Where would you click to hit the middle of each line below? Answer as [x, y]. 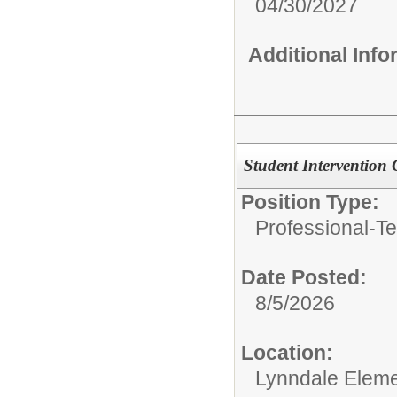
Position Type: [310, 202]
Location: [287, 353]
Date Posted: [304, 278]
